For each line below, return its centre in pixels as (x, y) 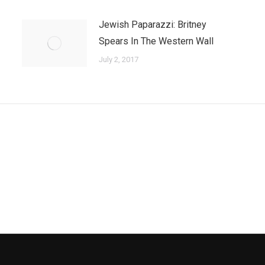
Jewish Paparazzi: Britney (152, 25)
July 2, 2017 (118, 59)
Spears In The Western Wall (156, 41)
